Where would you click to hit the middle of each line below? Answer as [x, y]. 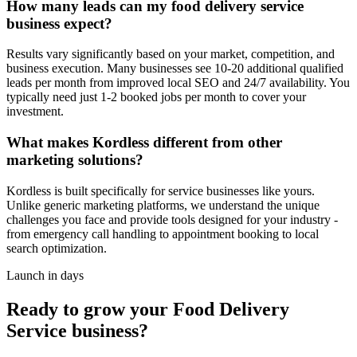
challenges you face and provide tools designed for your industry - [172, 219]
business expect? [59, 23]
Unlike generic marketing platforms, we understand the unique [163, 205]
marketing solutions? [75, 160]
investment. [35, 112]
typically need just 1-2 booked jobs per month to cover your [156, 97]
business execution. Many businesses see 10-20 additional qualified [175, 69]
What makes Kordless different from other [144, 142]
